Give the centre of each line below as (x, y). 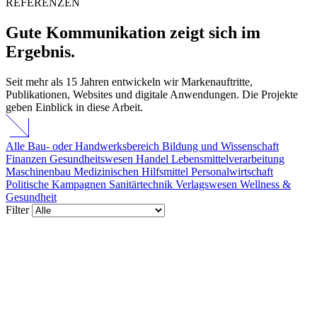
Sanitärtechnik (142, 184)
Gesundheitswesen (93, 158)
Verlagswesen (208, 184)
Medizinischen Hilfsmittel (132, 171)
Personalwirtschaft (232, 171)
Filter (17, 209)
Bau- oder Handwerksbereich (95, 146)
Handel (154, 158)
